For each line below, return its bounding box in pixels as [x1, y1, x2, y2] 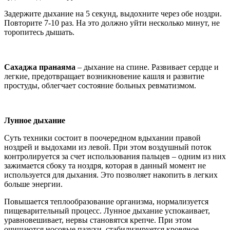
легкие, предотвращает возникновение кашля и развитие [4, 71, 204, 81]
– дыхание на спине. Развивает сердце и [75, 62, 219, 71]
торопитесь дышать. [4, 27, 74, 36]
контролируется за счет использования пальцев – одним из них [4, 151, 226, 161]
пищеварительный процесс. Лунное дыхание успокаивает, [4, 206, 210, 215]
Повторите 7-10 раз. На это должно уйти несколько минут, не [4, 18, 220, 27]
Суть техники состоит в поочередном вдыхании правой [4, 133, 201, 142]
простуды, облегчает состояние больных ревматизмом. [4, 81, 196, 90]
